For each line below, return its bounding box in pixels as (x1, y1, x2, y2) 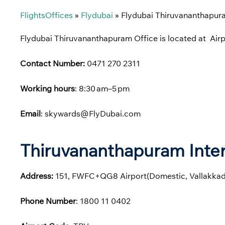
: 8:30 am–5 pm (75, 83, 130, 94)
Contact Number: (20, 58, 85, 69)
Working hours (20, 83, 75, 94)
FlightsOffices (20, 10, 73, 21)
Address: (20, 170, 53, 181)
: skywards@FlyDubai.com (41, 108, 141, 119)
